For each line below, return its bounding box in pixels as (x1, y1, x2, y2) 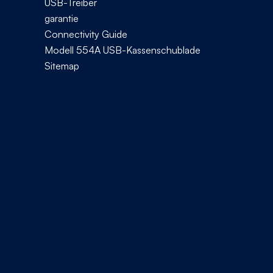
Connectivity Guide (44, 27, 127, 40)
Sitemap (44, 59, 79, 72)
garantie (44, 12, 79, 24)
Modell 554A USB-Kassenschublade (44, 43, 200, 56)
